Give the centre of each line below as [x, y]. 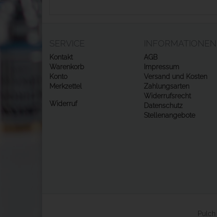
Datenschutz [163, 106]
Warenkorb [67, 67]
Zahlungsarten [167, 86]
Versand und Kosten [176, 77]
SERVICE [67, 43]
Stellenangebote [170, 115]
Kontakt [61, 57]
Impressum [162, 67]
